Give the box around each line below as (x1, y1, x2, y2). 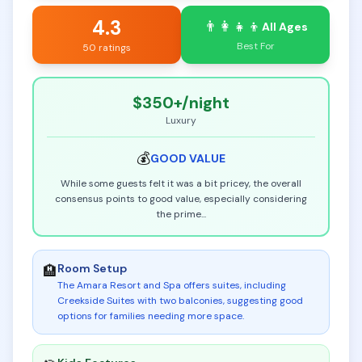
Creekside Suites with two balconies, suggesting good (57, 294, 303, 307)
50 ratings (82, 41, 131, 54)
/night (182, 92, 229, 113)
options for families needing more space (57, 309, 242, 322)
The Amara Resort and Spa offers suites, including (57, 279, 286, 292)
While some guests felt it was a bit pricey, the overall (61, 177, 301, 190)
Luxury (166, 114, 196, 127)
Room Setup (57, 261, 127, 276)
